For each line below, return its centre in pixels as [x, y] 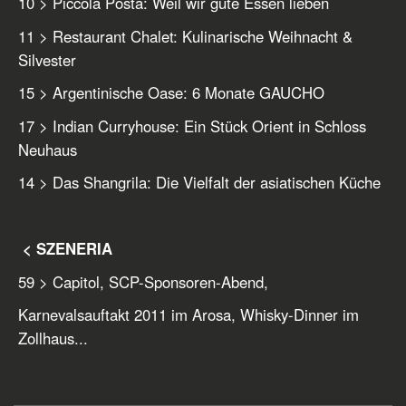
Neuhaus [48, 149]
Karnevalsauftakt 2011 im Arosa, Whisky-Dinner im [188, 315]
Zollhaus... [53, 338]
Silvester [47, 59]
